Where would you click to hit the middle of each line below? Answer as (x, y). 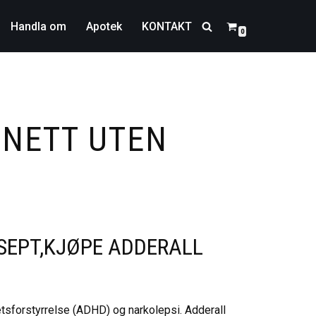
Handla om (38, 26)
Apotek (104, 26)
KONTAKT (167, 26)
